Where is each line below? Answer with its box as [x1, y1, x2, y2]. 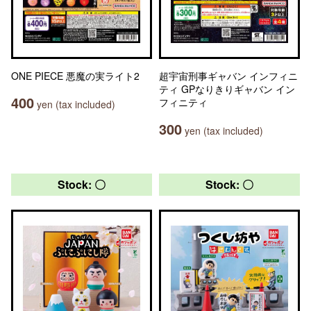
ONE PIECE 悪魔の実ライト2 [11, 69, 140, 83]
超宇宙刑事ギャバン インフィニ [159, 69, 298, 83]
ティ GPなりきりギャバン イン [159, 82, 295, 96]
